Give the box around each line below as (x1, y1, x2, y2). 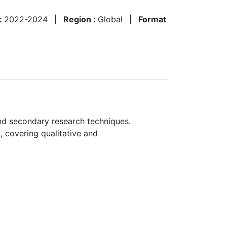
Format (138, 14, 166, 24)
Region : (63, 14, 98, 24)
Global (98, 14, 123, 24)
